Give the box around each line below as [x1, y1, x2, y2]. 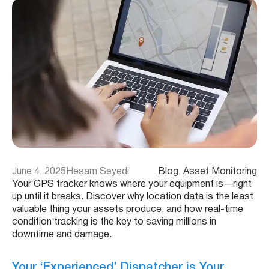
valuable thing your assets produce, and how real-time [12, 205, 243, 214]
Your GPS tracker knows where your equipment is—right [12, 180, 252, 189]
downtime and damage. [12, 230, 112, 239]
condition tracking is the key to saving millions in [12, 217, 216, 226]
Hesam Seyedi [66, 167, 129, 176]
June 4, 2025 [12, 167, 66, 176]
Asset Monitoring [183, 167, 257, 176]
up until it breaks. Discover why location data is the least [12, 192, 253, 201]
